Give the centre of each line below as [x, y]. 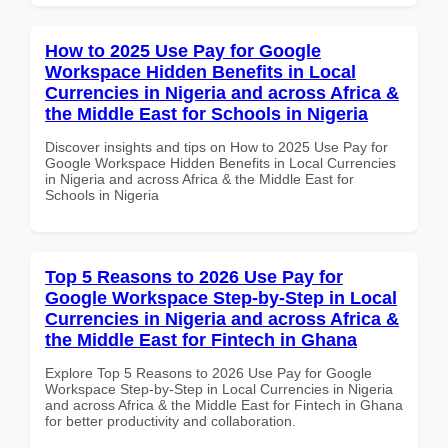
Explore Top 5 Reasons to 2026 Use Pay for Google [208, 372]
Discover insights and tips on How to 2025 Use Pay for [216, 146]
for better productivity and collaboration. [170, 420]
